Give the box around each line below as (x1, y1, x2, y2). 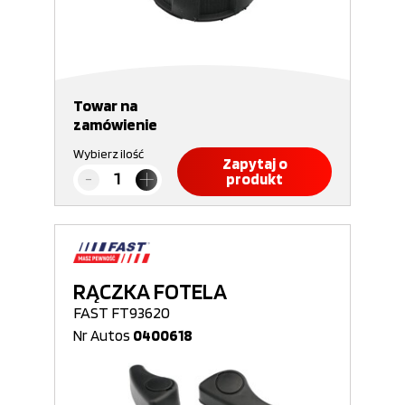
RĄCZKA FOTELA (73, 278, 227, 305)
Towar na (73, 96, 137, 115)
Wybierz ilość (73, 146, 144, 161)
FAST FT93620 (73, 303, 170, 322)
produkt (226, 170, 283, 188)
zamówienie (73, 115, 157, 134)
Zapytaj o (221, 155, 287, 173)
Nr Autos (73, 326, 133, 344)
